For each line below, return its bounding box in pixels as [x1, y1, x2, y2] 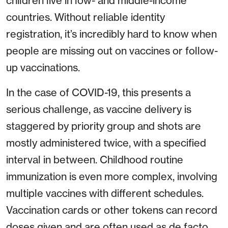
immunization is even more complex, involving [6, 170, 217, 183]
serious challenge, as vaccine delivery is [6, 103, 191, 116]
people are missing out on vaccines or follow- [6, 44, 218, 58]
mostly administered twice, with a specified [6, 136, 206, 150]
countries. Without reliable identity [6, 11, 165, 24]
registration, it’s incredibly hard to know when [6, 27, 217, 41]
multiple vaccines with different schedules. [6, 187, 204, 200]
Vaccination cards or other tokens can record [6, 204, 217, 217]
